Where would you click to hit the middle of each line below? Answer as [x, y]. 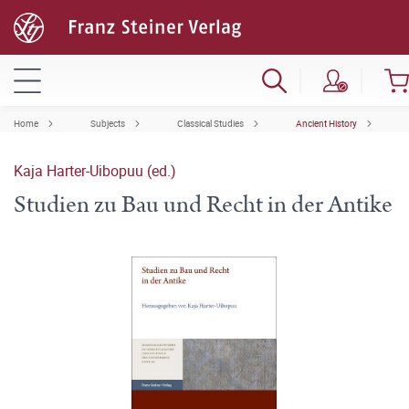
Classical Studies [210, 123]
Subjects [108, 123]
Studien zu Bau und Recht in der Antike [203, 205]
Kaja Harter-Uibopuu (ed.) [95, 171]
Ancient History [326, 123]
